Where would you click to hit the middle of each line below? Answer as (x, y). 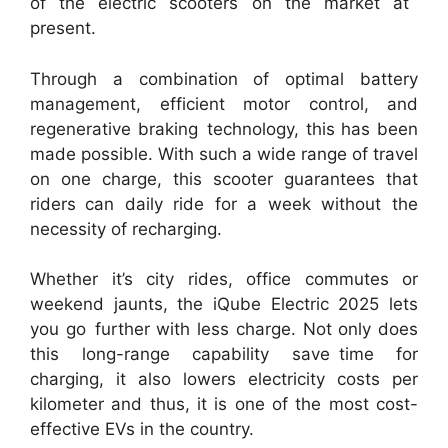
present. (63, 28)
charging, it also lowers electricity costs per (224, 379)
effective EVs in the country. (142, 429)
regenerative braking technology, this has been (224, 128)
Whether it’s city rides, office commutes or (224, 279)
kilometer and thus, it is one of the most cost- (224, 404)
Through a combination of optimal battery (224, 78)
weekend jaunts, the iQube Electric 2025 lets (224, 304)
